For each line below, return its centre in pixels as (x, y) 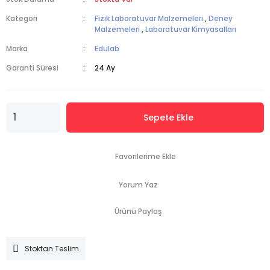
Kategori (22, 18)
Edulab (107, 49)
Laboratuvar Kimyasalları (191, 29)
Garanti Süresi (32, 68)
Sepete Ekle (168, 117)
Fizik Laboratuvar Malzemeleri (149, 18)
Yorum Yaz (138, 185)
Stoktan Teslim (52, 248)
